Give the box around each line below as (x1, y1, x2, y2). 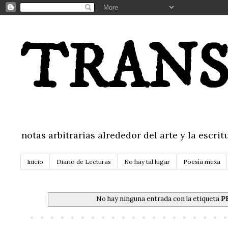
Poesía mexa (183, 158, 220, 166)
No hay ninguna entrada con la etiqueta (96, 194, 221, 204)
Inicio (27, 158, 43, 166)
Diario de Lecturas (56, 158, 111, 166)
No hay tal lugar (124, 158, 170, 166)
